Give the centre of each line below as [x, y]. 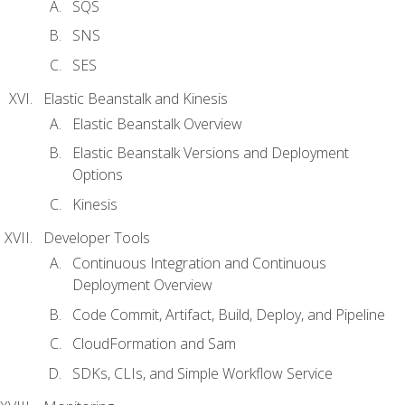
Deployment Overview [142, 285]
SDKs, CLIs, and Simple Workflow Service [202, 373]
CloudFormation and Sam [154, 344]
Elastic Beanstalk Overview [157, 123]
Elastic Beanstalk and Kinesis [136, 98]
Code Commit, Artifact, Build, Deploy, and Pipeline [229, 314]
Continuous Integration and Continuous [199, 264]
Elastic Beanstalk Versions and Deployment [211, 153]
